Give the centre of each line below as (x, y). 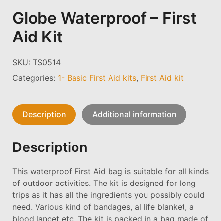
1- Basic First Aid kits (97, 78)
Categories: (35, 78)
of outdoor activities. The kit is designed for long (104, 183)
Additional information (134, 114)
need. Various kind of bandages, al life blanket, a (103, 206)
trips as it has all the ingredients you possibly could (109, 195)
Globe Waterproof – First (105, 18)
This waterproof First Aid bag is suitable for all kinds (110, 171)
